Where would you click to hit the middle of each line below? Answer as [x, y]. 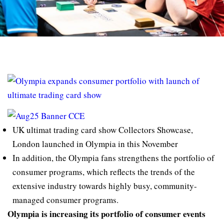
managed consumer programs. [65, 199]
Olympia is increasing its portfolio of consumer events [106, 213]
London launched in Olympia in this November [95, 143]
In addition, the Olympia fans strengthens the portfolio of [113, 157]
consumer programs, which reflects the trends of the [104, 171]
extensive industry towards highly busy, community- [105, 185]
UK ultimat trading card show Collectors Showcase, [103, 129]
